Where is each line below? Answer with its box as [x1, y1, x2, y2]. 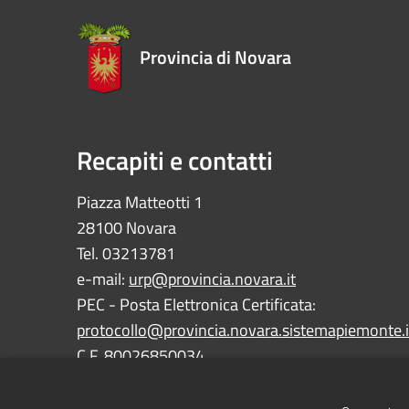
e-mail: [77, 267, 129, 291]
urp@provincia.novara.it [129, 267, 296, 291]
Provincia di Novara [140, 43, 292, 71]
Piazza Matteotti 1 [77, 190, 203, 215]
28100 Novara [77, 215, 176, 240]
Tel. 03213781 [77, 241, 175, 266]
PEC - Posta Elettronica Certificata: [77, 292, 316, 317]
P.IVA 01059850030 [77, 369, 215, 393]
